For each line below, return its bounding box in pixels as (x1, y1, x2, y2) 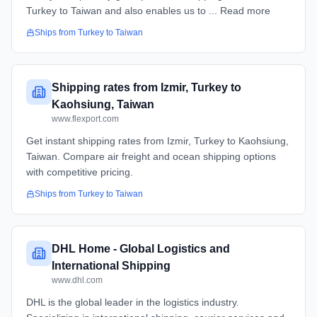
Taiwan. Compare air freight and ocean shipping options (26, 151, 276, 162)
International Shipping (52, 260, 171, 272)
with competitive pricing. (26, 166, 133, 178)
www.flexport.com (52, 114, 119, 124)
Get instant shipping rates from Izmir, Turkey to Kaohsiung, (26, 135, 289, 146)
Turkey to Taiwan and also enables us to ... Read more (26, 5, 270, 16)
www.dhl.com (52, 275, 103, 285)
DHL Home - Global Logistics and (52, 243, 230, 255)
